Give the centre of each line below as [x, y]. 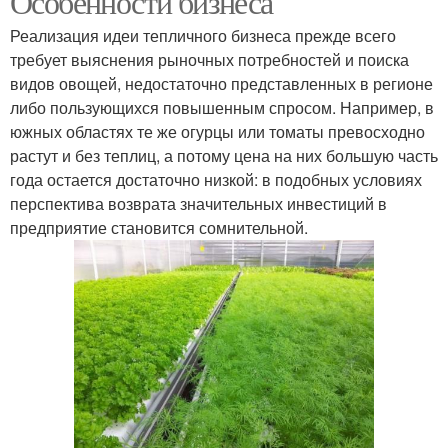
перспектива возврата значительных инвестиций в [198, 203]
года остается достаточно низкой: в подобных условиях [216, 179]
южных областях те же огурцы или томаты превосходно [217, 131]
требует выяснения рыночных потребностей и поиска [209, 59]
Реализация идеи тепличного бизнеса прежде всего [203, 35]
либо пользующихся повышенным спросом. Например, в [222, 107]
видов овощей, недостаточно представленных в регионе [221, 83]
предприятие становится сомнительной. [159, 227]
